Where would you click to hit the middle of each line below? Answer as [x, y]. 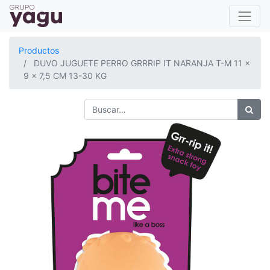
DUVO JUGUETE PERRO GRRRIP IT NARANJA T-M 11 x [142, 63]
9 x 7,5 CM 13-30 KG [65, 76]
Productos [39, 50]
